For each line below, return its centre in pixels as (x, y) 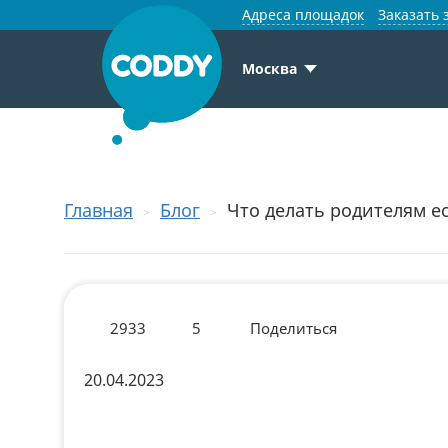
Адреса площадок (303, 14)
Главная (98, 210)
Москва (269, 68)
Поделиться (293, 328)
